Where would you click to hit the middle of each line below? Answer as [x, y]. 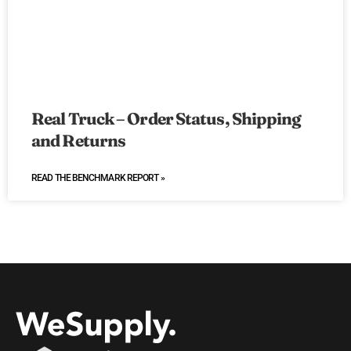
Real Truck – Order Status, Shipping [166, 119]
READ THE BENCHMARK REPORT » [98, 178]
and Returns [79, 141]
